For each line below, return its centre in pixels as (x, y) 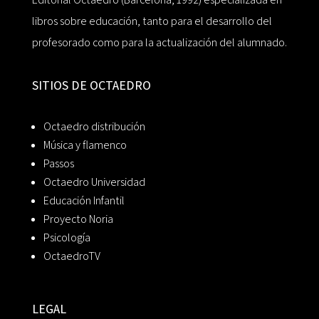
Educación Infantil (84, 201)
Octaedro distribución (94, 127)
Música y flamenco (85, 145)
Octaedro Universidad (94, 182)
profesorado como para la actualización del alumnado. (159, 43)
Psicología (67, 238)
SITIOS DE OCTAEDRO (91, 85)
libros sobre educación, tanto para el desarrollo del (152, 21)
